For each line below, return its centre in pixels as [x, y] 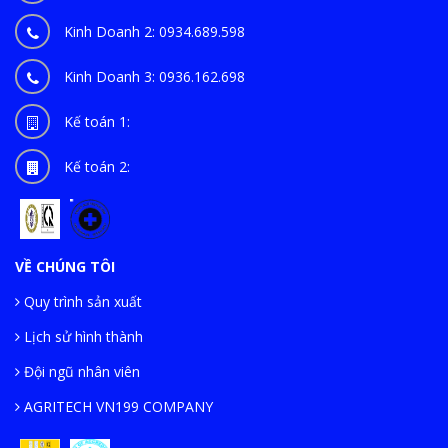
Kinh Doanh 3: [111, 76]
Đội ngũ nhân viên [80, 371]
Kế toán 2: [97, 166]
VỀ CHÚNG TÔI [65, 266]
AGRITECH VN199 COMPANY [116, 406]
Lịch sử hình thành [81, 336]
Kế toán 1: [97, 121]
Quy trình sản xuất [81, 301]
